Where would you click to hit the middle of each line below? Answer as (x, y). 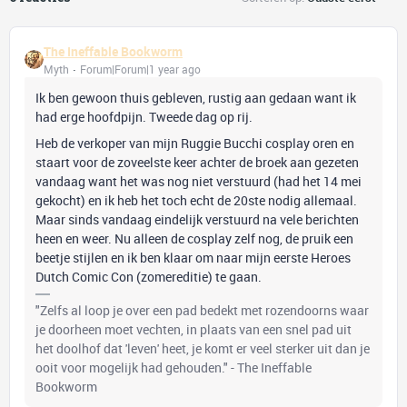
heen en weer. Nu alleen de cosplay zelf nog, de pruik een (194, 238)
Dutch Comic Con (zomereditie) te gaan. (149, 277)
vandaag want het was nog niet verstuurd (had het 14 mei (199, 181)
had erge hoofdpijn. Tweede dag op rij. (144, 117)
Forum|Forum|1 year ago (140, 69)
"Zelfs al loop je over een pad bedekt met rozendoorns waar (202, 310)
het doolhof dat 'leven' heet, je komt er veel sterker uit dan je (203, 348)
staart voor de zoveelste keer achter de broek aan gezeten (197, 162)
